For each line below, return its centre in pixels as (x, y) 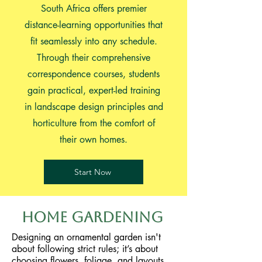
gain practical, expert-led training (94, 90)
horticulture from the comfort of (94, 123)
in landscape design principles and (94, 107)
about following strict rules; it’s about (85, 249)
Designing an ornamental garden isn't (86, 237)
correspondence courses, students (94, 74)
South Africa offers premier (94, 8)
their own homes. (94, 139)
